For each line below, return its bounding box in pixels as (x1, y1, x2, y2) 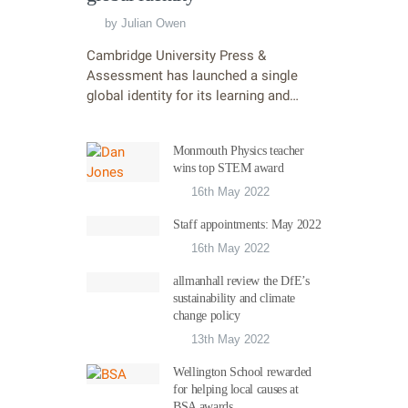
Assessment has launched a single (87, 67, 298, 85)
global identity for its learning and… (87, 87, 299, 105)
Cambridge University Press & (87, 47, 266, 65)
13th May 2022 (191, 332, 270, 347)
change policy (173, 309, 240, 323)
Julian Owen (121, 16, 186, 31)
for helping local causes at (173, 382, 299, 397)
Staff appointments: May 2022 (173, 218, 321, 232)
